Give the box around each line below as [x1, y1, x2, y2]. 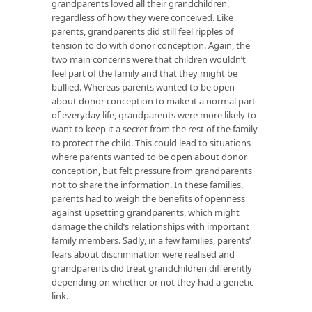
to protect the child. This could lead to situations [52, 136, 251, 149]
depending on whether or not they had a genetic [52, 275, 253, 288]
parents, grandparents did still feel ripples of [52, 24, 233, 38]
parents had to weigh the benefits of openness [52, 192, 245, 205]
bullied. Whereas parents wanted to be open [52, 80, 235, 93]
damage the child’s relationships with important [52, 219, 249, 233]
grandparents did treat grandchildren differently [52, 261, 252, 274]
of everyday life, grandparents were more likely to [52, 108, 256, 121]
